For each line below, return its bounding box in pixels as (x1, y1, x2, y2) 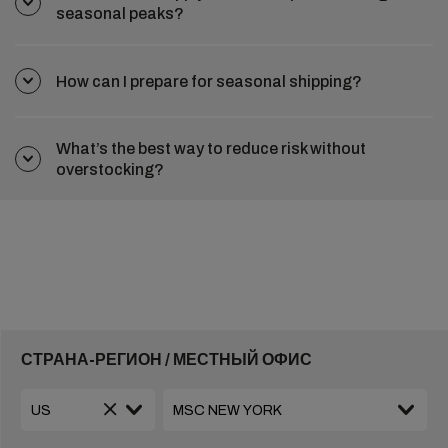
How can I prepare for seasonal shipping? (56, 72, 362, 90)
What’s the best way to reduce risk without (56, 140, 366, 158)
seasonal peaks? (56, 5, 184, 23)
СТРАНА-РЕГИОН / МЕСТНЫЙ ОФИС (20, 351, 312, 369)
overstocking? (56, 161, 164, 179)
